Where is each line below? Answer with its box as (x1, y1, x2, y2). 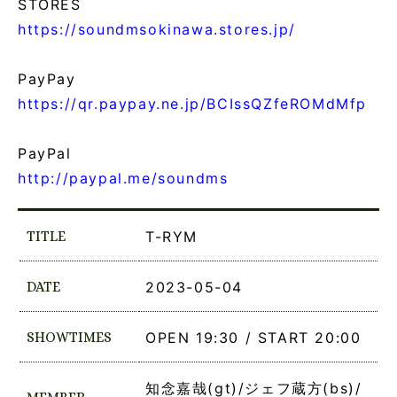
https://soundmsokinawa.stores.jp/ (18, 19, 296, 38)
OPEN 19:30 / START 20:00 (145, 328, 362, 346)
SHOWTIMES (27, 328, 112, 346)
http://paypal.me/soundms (18, 168, 229, 187)
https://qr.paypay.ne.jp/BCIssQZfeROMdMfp (18, 94, 367, 113)
